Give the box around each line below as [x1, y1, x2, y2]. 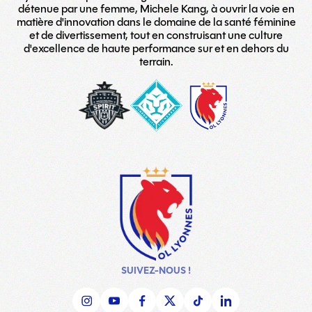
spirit [102, 89, 125, 105]
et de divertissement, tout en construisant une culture [29, 27, 283, 43]
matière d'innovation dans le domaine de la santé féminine [16, 14, 296, 30]
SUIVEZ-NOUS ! [121, 263, 191, 278]
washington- [102, 77, 164, 93]
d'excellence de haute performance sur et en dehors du [23, 40, 289, 56]
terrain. [139, 54, 173, 70]
